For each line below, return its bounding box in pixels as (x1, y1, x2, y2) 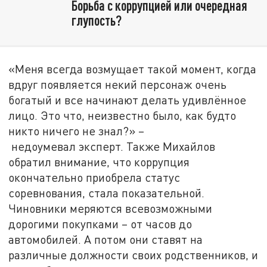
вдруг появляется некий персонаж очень (8, 77, 227, 91)
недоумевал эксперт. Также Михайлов (8, 139, 216, 153)
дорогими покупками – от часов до (8, 216, 193, 231)
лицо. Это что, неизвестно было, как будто (8, 108, 237, 122)
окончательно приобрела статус (8, 170, 181, 184)
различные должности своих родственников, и (8, 247, 259, 262)
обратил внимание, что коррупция (8, 154, 190, 169)
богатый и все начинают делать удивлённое (8, 92, 247, 107)
